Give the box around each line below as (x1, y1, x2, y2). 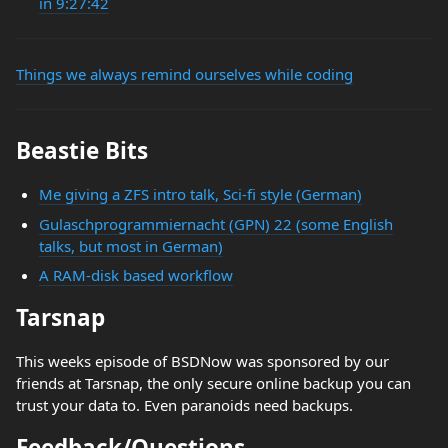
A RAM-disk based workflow (38, 265, 233, 285)
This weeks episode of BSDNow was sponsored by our (16, 351, 389, 371)
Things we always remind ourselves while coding (16, 64, 353, 84)
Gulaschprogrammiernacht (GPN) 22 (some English (38, 213, 393, 234)
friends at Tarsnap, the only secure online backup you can (16, 373, 411, 393)
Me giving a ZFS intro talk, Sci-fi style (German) (38, 184, 362, 204)
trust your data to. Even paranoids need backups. (16, 395, 353, 415)
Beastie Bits (16, 135, 148, 166)
